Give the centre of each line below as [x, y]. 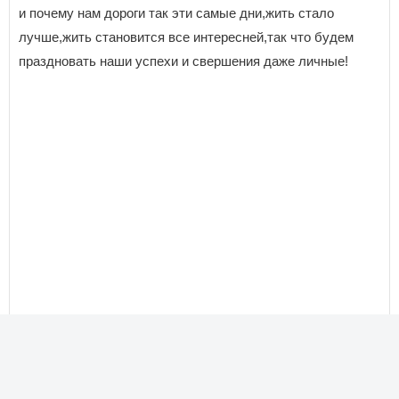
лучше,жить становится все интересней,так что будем [186, 37]
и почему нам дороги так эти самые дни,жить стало [176, 13]
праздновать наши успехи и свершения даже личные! [183, 61]
